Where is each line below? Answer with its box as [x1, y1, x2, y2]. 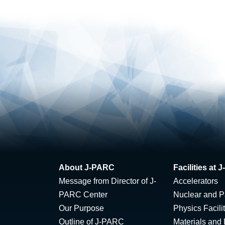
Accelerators [173, 177, 218, 186]
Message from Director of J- [59, 177, 156, 186]
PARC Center [59, 190, 107, 199]
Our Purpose [59, 204, 104, 213]
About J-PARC [59, 163, 115, 172]
